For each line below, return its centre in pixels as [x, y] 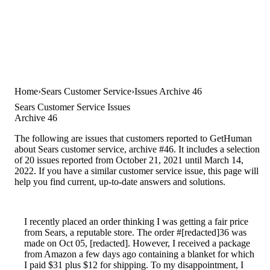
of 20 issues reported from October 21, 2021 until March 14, [129, 160]
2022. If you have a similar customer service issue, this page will [137, 171]
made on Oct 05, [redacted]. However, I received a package [137, 243]
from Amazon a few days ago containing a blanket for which [139, 254]
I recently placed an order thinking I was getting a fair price [136, 221]
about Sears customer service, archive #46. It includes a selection [137, 149]
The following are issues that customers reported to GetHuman [133, 138]
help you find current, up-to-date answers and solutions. [120, 181]
